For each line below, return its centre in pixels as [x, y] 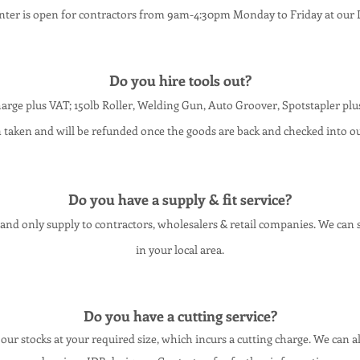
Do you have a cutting [154, 316]
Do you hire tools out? [180, 80]
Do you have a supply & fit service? [180, 199]
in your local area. [180, 250]
